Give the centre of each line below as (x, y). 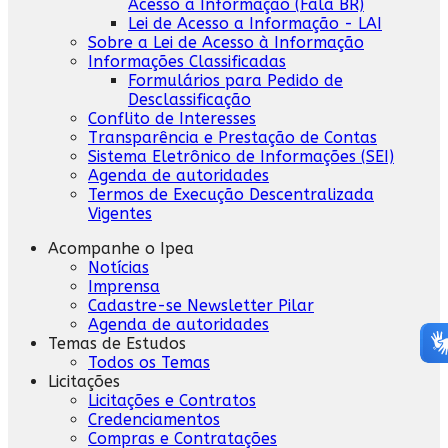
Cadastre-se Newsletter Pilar (201, 305)
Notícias (118, 267)
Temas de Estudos (117, 343)
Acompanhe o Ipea (121, 248)
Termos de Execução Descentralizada (231, 194)
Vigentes (120, 213)
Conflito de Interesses (172, 118)
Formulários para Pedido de (235, 80)
